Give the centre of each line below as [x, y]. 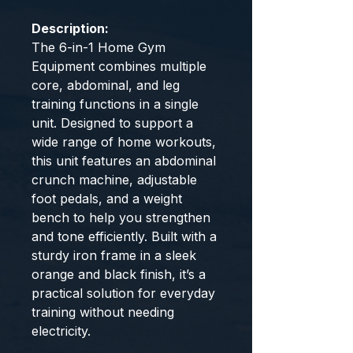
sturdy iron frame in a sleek [114, 255]
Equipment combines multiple [119, 66]
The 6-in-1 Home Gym [98, 47]
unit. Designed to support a [112, 123]
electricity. [61, 331]
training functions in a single [115, 104]
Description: [70, 28]
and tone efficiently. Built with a [124, 236]
